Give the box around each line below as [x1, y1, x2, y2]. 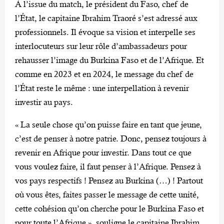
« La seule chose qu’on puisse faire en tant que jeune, [15, 119, 202, 130]
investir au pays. [15, 97, 73, 107]
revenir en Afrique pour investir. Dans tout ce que [15, 147, 191, 158]
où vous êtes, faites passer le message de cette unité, [15, 189, 199, 200]
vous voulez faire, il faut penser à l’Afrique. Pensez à [15, 161, 201, 172]
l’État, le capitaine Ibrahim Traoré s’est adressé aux [15, 13, 197, 23]
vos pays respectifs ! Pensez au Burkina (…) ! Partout [15, 175, 203, 186]
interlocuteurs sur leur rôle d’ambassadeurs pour [15, 41, 187, 51]
